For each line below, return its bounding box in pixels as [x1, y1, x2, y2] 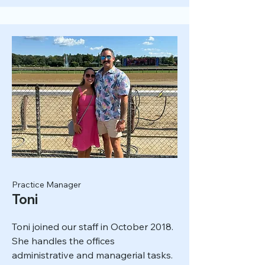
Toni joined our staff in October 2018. [12, 221, 173, 232]
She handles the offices [12, 235, 115, 247]
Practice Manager [12, 179, 81, 190]
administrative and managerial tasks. [12, 249, 173, 261]
